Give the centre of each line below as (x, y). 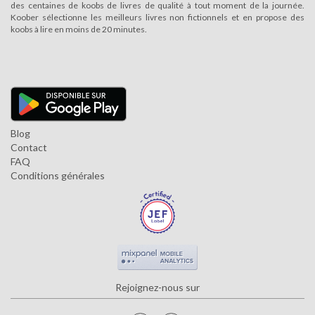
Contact (29, 148)
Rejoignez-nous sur (157, 287)
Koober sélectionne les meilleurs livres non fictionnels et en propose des (157, 18)
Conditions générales (58, 176)
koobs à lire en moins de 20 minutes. (79, 30)
